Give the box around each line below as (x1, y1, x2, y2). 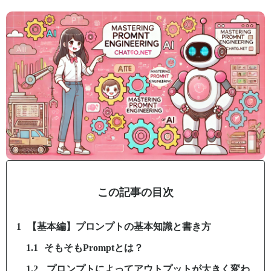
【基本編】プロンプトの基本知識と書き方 (27, 221, 211, 232)
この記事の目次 (97, 186, 174, 198)
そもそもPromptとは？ (44, 242, 143, 253)
